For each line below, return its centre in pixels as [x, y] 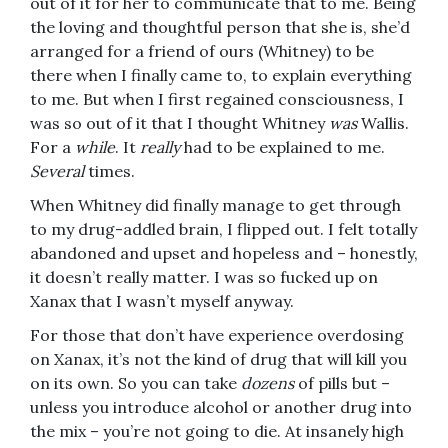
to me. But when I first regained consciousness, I [217, 99]
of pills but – [344, 383]
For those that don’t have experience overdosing [217, 335]
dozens [269, 383]
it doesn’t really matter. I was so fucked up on [204, 277]
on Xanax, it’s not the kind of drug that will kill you [218, 359]
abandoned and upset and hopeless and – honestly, [224, 253]
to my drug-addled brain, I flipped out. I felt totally [223, 229]
